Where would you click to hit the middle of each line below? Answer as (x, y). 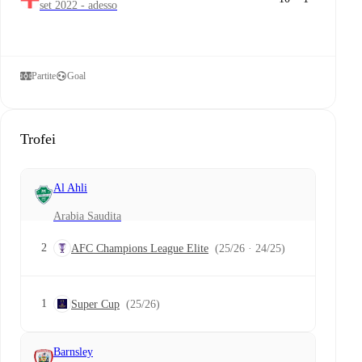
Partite (44, 76)
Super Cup (95, 304)
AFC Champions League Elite (140, 248)
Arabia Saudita (87, 216)
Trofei (38, 139)
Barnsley (73, 352)
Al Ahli (70, 188)
